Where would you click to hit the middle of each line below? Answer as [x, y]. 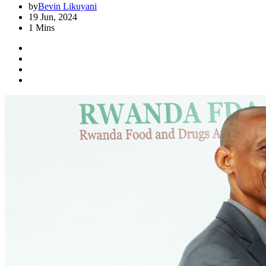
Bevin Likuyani [67, 6]
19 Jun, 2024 [53, 17]
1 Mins [42, 28]
